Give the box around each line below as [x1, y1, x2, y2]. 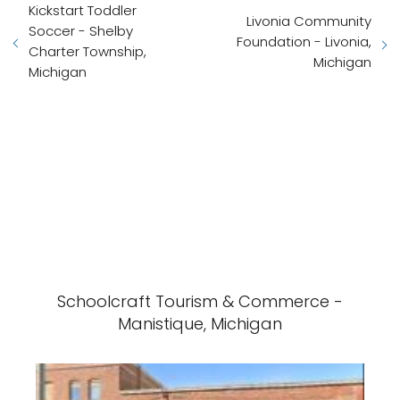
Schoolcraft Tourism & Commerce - [57, 290, 343, 312]
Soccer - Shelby [29, 21, 133, 40]
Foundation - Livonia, [237, 31, 371, 51]
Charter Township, [29, 42, 146, 61]
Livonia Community [246, 11, 371, 30]
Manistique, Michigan [118, 312, 282, 335]
